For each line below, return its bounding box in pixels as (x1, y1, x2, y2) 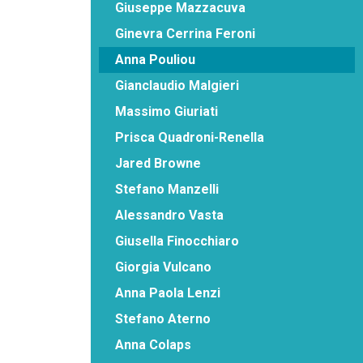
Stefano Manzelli (115, 181, 219, 197)
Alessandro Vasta (115, 207, 224, 223)
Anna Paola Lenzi (115, 284, 220, 301)
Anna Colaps (115, 336, 191, 352)
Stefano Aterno (115, 310, 211, 327)
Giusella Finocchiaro (115, 233, 239, 249)
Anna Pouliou (115, 51, 195, 67)
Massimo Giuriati (115, 103, 218, 119)
